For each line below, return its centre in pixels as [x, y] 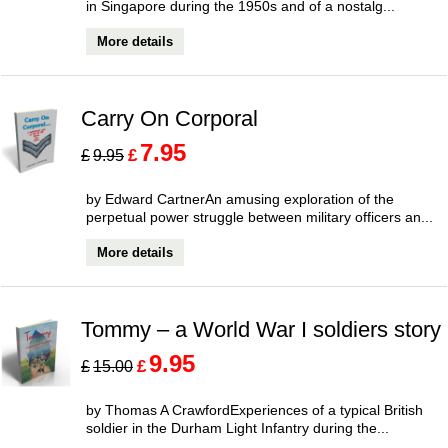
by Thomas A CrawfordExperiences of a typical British [254, 409]
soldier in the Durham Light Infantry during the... [237, 427]
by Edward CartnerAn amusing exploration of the [240, 198]
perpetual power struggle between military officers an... [259, 216]
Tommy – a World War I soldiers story [261, 329]
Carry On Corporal [169, 118]
